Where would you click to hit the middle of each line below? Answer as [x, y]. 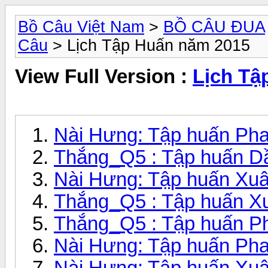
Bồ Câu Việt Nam [81, 27]
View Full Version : [104, 77]
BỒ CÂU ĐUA [214, 27]
